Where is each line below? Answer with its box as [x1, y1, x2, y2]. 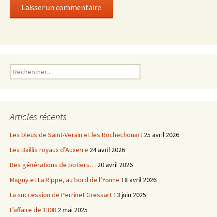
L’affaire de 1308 [10, 205, 56, 214]
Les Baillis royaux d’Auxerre [10, 145, 88, 154]
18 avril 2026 [121, 175, 156, 184]
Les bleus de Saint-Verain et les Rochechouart [10, 130, 142, 139]
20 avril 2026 [97, 160, 133, 169]
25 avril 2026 [144, 130, 179, 139]
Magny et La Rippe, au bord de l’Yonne [10, 175, 120, 184]
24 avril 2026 [90, 145, 125, 154]
